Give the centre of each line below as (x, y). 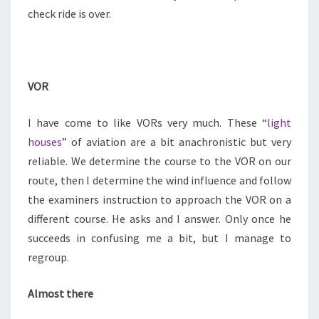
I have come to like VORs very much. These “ (147, 122)
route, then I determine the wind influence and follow (159, 180)
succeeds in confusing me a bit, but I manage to (159, 238)
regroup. (48, 257)
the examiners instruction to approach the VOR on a (159, 199)
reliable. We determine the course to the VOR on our (159, 161)
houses (45, 142)
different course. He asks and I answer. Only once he (159, 219)
